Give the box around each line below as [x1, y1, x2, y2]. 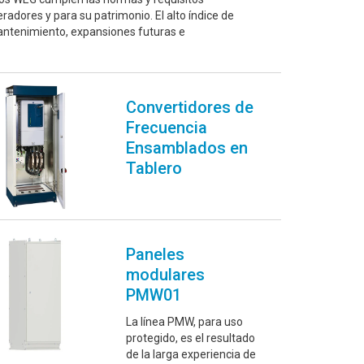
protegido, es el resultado [125, 331, 255, 345]
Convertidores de [125, 97, 253, 118]
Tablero [125, 158, 182, 179]
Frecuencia [125, 118, 207, 138]
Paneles [125, 245, 184, 265]
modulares [125, 265, 205, 285]
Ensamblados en [125, 138, 248, 158]
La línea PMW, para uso [125, 315, 243, 329]
